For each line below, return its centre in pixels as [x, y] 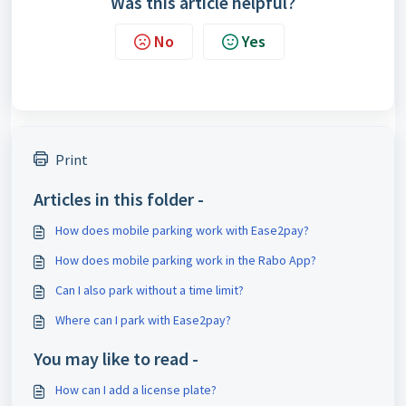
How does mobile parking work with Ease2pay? [182, 230]
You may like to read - [116, 358]
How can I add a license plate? [136, 390]
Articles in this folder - [119, 199]
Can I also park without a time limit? [150, 290]
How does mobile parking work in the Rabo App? [186, 260]
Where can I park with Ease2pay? [143, 320]
